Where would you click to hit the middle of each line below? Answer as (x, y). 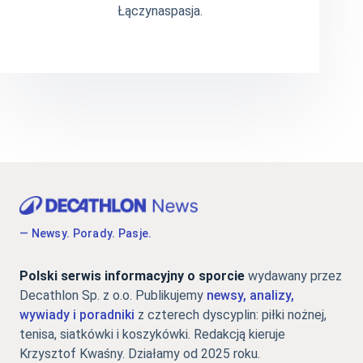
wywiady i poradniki (77, 315)
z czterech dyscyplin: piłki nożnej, (231, 315)
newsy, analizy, (250, 296)
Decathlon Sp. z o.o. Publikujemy (113, 296)
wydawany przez (293, 276)
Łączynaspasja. (160, 11)
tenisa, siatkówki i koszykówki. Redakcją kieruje (152, 335)
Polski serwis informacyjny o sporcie (132, 276)
